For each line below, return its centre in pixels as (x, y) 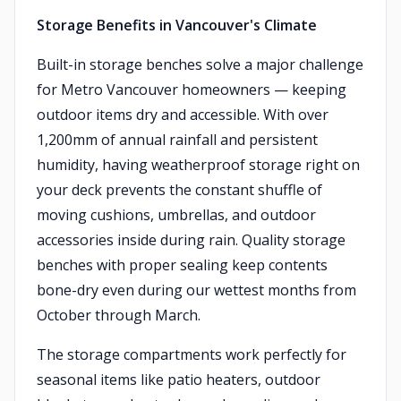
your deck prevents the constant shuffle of (179, 190)
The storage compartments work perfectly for (192, 354)
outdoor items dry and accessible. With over (183, 115)
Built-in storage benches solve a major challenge (200, 64)
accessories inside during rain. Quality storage (191, 240)
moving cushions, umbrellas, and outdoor (176, 215)
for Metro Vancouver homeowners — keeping (192, 90)
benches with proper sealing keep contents (182, 265)
